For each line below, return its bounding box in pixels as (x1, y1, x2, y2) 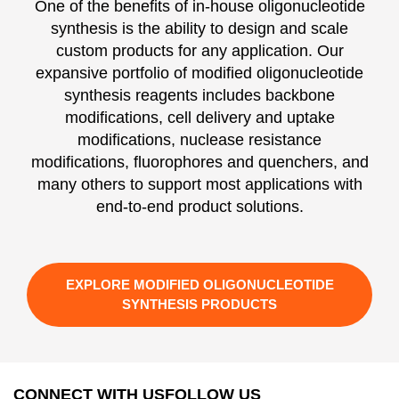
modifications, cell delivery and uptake (64, 108, 335, 126)
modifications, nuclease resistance (77, 130, 322, 149)
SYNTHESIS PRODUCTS (122, 296, 277, 312)
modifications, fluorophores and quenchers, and (30, 152, 369, 171)
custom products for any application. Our (55, 41, 344, 60)
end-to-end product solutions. (95, 197, 304, 216)
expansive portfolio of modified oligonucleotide (36, 63, 363, 82)
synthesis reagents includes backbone (64, 85, 335, 104)
